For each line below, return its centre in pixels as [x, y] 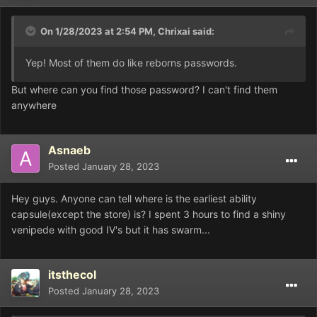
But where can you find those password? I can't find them [144, 89]
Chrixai [174, 31]
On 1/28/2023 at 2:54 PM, [99, 31]
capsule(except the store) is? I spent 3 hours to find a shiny [149, 214]
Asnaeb [69, 150]
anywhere [34, 105]
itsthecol [72, 274]
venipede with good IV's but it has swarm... [111, 229]
